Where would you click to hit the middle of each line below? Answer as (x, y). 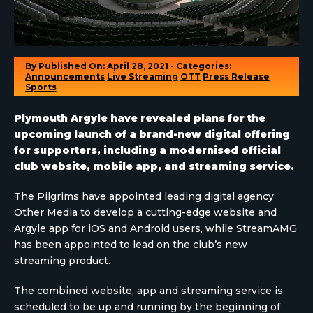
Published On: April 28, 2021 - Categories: (135, 66)
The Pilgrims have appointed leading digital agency (144, 196)
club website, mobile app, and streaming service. (154, 166)
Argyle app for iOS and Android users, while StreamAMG (155, 228)
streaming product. (62, 261)
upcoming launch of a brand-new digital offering (152, 134)
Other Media (46, 212)
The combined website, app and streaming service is (148, 291)
